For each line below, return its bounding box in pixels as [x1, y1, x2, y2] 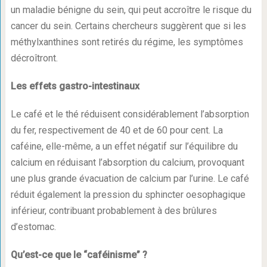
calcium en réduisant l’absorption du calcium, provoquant [10, 157, 244, 169]
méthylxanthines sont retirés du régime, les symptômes [10, 36, 243, 48]
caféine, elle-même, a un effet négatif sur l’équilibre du [10, 141, 238, 153]
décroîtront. [10, 52, 58, 64]
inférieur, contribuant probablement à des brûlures [10, 205, 217, 217]
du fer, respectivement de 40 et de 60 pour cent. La [10, 125, 223, 136]
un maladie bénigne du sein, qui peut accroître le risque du [10, 4, 252, 16]
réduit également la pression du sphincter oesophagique [10, 189, 246, 201]
